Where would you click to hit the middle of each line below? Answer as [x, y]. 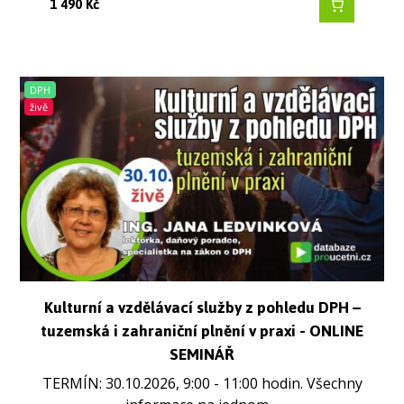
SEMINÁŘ [202, 355]
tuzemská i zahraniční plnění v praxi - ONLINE [202, 331]
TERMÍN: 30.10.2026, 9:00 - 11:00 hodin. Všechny [202, 383]
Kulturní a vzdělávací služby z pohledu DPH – [202, 308]
